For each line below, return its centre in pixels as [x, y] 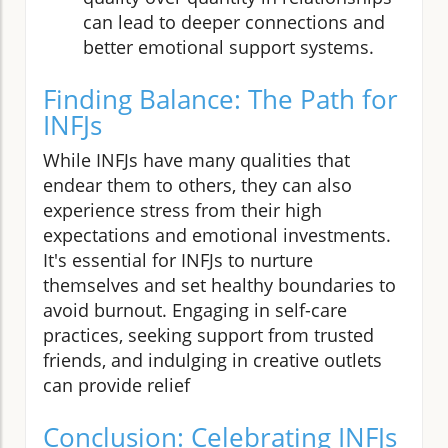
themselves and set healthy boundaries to [219, 284]
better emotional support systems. [228, 46]
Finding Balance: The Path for [220, 98]
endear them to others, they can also [197, 184]
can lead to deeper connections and [234, 21]
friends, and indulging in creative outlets [212, 359]
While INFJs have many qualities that [196, 159]
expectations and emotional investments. [217, 234]
